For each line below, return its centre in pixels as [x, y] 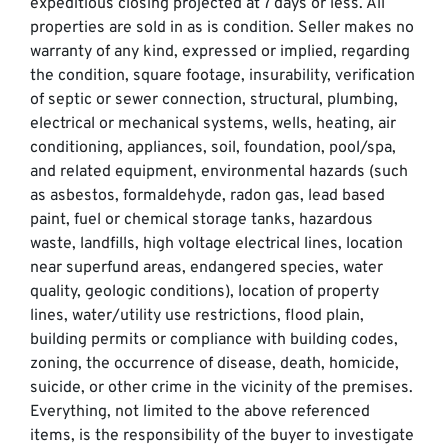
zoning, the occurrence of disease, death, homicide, [214, 364]
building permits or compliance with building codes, [214, 340]
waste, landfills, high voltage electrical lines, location [216, 244]
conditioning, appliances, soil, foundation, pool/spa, [213, 148]
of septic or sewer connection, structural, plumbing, [214, 100]
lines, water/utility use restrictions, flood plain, [197, 316]
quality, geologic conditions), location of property [204, 292]
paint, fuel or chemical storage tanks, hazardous [201, 220]
